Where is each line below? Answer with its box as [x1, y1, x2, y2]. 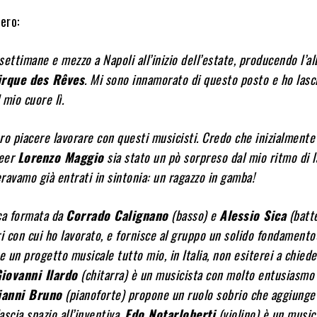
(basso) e [168, 206, 220, 224]
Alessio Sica [219, 206, 287, 224]
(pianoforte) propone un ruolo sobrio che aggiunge [62, 285, 316, 304]
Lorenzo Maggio [17, 148, 104, 166]
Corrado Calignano [66, 206, 168, 224]
